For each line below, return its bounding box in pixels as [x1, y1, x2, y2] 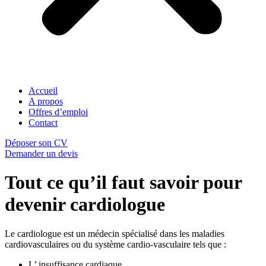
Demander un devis [5, 148, 78, 159]
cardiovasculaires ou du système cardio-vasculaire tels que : [5, 239, 226, 249]
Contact [28, 117, 58, 128]
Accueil [28, 85, 58, 96]
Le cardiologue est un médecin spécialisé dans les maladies [5, 228, 224, 239]
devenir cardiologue [5, 194, 165, 216]
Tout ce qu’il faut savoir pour [5, 172, 242, 194]
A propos [28, 96, 63, 106]
